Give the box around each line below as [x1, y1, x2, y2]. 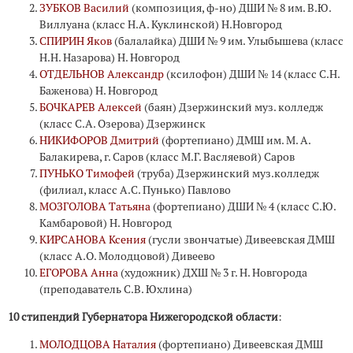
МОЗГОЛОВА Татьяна [39, 199, 150, 214]
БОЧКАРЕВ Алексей [39, 100, 142, 115]
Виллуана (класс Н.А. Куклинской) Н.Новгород [39, 17, 282, 32]
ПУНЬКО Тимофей [39, 166, 135, 181]
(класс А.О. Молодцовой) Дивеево [39, 249, 215, 264]
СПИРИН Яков [39, 34, 112, 49]
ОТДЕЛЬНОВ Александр [39, 67, 164, 82]
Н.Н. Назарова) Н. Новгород [39, 50, 180, 65]
